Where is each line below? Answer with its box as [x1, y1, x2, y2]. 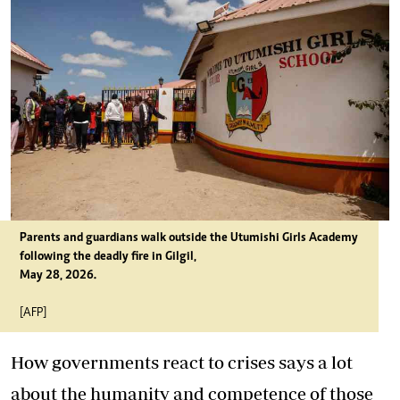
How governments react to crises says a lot [11, 352, 353, 372]
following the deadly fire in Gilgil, [20, 251, 196, 263]
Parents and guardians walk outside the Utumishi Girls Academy [20, 232, 358, 245]
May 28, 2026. [20, 270, 96, 282]
